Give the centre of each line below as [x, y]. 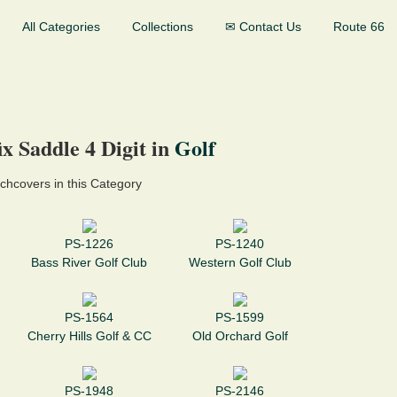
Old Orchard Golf [240, 336]
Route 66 [359, 27]
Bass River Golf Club [90, 263]
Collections [163, 27]
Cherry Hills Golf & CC [89, 336]
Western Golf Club [240, 263]
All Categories [61, 27]
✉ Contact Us [263, 27]
